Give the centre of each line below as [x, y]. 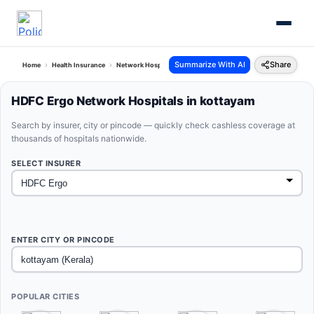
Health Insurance [78, 65]
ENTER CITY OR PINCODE [63, 240]
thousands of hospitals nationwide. [79, 138]
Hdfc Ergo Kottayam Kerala [227, 65]
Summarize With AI [210, 64]
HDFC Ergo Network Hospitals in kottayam [133, 101]
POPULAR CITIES [45, 296]
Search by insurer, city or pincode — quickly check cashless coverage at [153, 125]
